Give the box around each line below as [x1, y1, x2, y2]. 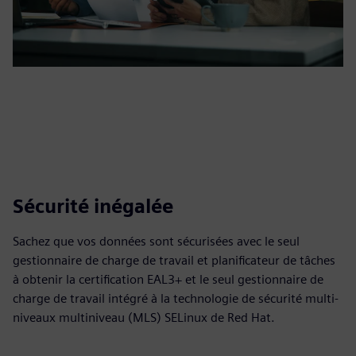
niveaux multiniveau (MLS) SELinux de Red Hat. [13, 310, 275, 325]
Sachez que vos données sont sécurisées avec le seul [13, 234, 300, 249]
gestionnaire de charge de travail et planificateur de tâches [13, 253, 335, 268]
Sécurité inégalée [13, 195, 173, 218]
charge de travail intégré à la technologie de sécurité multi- [13, 291, 339, 306]
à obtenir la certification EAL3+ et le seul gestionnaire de [13, 272, 323, 287]
